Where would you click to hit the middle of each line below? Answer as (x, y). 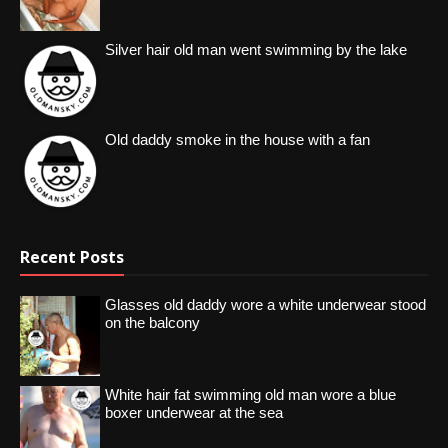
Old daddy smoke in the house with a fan (237, 139)
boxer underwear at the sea (194, 412)
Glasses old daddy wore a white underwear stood (265, 304)
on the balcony (152, 322)
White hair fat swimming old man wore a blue (250, 394)
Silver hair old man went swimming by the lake (256, 49)
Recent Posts (72, 256)
